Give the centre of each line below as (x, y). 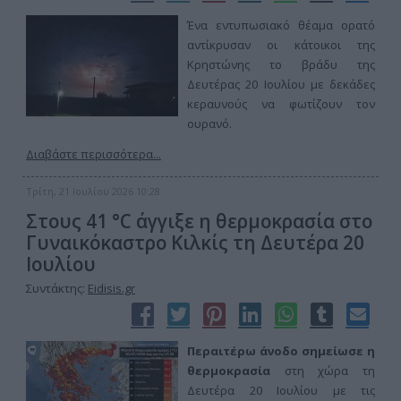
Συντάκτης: (57, 288)
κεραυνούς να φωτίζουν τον (281, 104)
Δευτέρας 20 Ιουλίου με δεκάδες (281, 84)
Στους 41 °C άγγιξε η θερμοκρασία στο (199, 221)
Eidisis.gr (111, 288)
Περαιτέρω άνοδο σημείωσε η (281, 351)
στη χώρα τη (323, 371)
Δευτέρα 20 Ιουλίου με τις (281, 390)
